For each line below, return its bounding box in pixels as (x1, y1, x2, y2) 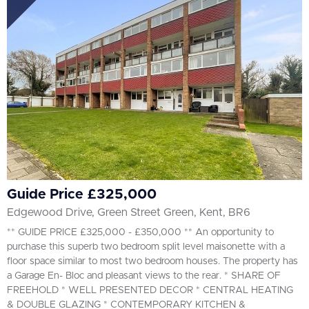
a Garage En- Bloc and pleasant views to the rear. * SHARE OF (7, 271, 281, 281)
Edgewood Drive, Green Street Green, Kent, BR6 (7, 207, 250, 219)
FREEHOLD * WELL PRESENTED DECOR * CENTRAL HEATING (7, 286, 293, 296)
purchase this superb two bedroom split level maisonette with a (7, 242, 285, 252)
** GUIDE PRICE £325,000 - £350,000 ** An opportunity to (7, 228, 274, 238)
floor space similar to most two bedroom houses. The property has (7, 257, 298, 267)
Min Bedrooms (12, 45, 84, 56)
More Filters (12, 87, 70, 99)
